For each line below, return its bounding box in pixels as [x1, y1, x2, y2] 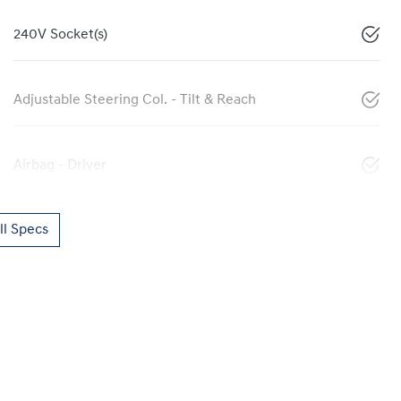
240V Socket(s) [13, 27, 107, 42]
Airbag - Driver [13, 158, 107, 173]
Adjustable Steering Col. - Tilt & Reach [13, 92, 256, 107]
